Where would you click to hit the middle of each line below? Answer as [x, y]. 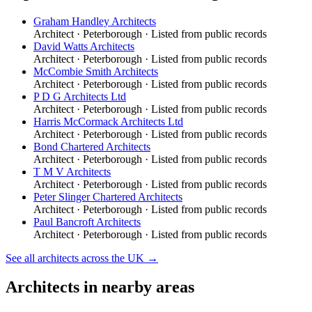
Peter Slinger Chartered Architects [108, 196]
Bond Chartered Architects [92, 146]
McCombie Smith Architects [96, 71]
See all [22, 258]
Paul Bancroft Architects [87, 221]
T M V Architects [72, 171]
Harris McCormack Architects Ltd [108, 121]
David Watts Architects [84, 46]
